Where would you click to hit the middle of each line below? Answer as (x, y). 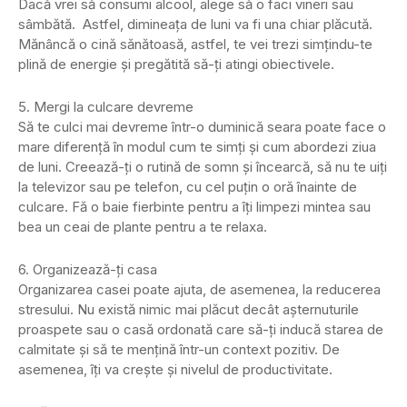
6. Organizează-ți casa (88, 269)
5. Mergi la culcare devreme (106, 106)
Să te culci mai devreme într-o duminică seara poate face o (202, 126)
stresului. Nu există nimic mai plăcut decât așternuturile (189, 309)
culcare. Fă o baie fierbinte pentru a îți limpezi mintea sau (194, 206)
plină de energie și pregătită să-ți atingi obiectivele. (176, 64)
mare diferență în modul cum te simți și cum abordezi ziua (197, 146)
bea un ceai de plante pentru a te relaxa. (143, 226)
